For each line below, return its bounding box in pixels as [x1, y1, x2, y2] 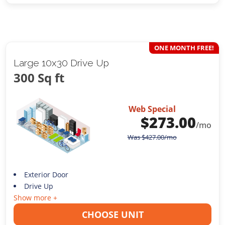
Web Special [128, 103, 176, 115]
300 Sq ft [14, 69, 65, 86]
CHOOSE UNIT [81, 208, 144, 220]
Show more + [14, 192, 58, 202]
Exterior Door [24, 169, 68, 179]
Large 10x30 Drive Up [14, 57, 109, 69]
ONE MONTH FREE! [154, 43, 214, 53]
